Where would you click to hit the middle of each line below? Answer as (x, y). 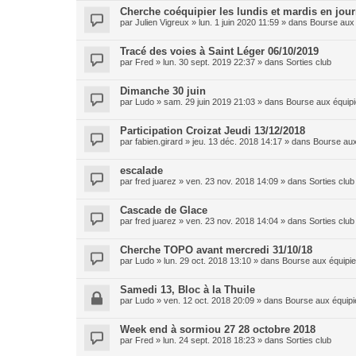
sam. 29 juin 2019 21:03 (209, 101)
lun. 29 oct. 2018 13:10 (207, 260)
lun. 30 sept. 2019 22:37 (209, 62)
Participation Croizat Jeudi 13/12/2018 (213, 130)
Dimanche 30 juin (163, 91)
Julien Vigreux (162, 22)
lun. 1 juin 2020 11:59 (239, 22)
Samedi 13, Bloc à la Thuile (188, 289)
